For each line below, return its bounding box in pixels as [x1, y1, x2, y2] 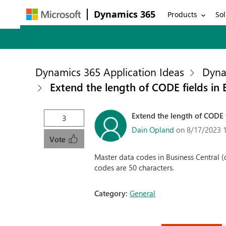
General [130, 188, 156, 198]
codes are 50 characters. [94, 162, 175, 173]
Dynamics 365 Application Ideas [35, 65, 185, 79]
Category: [94, 188, 130, 198]
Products [167, 9, 198, 19]
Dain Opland [132, 124, 175, 135]
